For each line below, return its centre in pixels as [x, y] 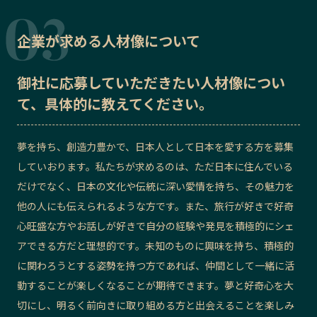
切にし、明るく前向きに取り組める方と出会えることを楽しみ [156, 305]
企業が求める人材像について [109, 40]
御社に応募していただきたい [109, 82]
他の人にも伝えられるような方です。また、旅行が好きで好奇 [155, 206]
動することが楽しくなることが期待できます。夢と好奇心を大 [155, 285]
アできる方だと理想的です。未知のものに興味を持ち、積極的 [155, 245]
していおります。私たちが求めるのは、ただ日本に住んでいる [155, 166]
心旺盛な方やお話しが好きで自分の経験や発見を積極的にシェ [156, 225]
